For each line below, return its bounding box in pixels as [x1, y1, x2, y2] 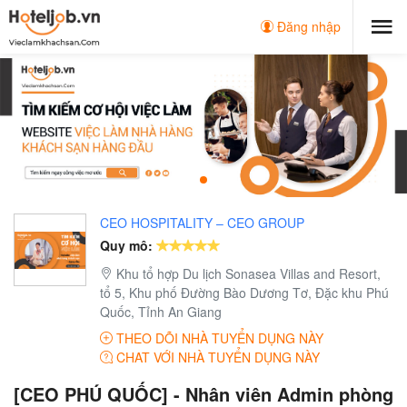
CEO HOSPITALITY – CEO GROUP [100, 213, 304, 233]
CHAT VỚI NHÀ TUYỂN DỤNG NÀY [113, 348, 320, 367]
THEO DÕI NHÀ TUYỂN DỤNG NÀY [113, 329, 323, 348]
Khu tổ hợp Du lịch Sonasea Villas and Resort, [113, 264, 381, 283]
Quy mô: [100, 236, 153, 255]
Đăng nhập [273, 17, 341, 35]
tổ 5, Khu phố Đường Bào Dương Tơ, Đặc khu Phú [100, 283, 389, 303]
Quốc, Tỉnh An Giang [100, 303, 222, 322]
